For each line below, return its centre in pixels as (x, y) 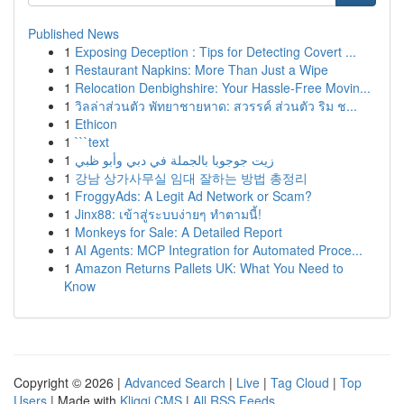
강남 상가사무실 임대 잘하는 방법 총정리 (191, 178)
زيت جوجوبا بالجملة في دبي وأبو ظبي (174, 160)
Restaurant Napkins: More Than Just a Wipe (202, 69)
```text (92, 142)
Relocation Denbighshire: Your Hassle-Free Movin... (223, 87)
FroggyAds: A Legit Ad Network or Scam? (193, 196)
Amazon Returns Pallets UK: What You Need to (209, 268)
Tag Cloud (300, 382)
